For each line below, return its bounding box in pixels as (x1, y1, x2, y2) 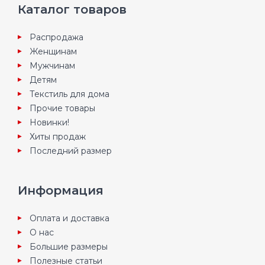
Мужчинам (30, 60, 75, 72)
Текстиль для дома (30, 89, 109, 100)
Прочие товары (30, 103, 95, 114)
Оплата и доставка (30, 213, 109, 224)
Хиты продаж (30, 131, 86, 143)
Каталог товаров (18, 2, 127, 17)
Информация (18, 183, 104, 198)
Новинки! (30, 117, 69, 128)
